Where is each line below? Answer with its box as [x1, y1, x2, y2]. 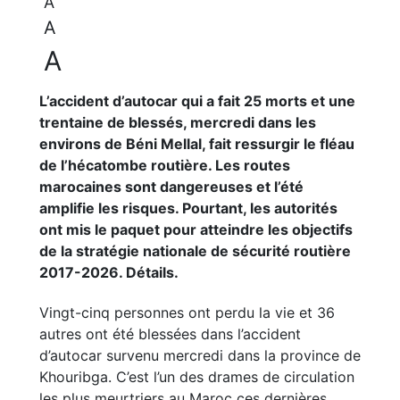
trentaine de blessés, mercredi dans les [39, 113, 316, 132]
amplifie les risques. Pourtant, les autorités [39, 199, 337, 218]
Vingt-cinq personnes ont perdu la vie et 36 [39, 304, 335, 322]
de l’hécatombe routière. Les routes [39, 156, 290, 175]
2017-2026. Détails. [39, 263, 179, 282]
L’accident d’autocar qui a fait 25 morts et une [39, 92, 355, 111]
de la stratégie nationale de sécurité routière [39, 242, 351, 261]
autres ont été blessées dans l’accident [39, 325, 301, 344]
